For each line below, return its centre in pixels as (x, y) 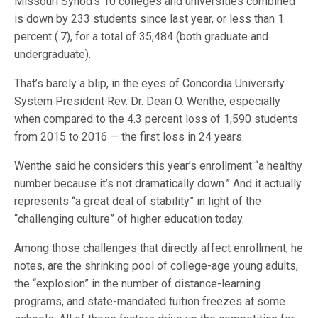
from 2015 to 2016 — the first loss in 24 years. (130, 136)
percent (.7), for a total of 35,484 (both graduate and (142, 36)
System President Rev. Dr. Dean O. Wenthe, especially (148, 101)
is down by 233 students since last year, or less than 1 (149, 18)
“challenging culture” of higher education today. (130, 219)
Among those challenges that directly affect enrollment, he (159, 248)
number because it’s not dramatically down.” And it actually (158, 183)
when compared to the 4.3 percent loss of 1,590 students (157, 119)
